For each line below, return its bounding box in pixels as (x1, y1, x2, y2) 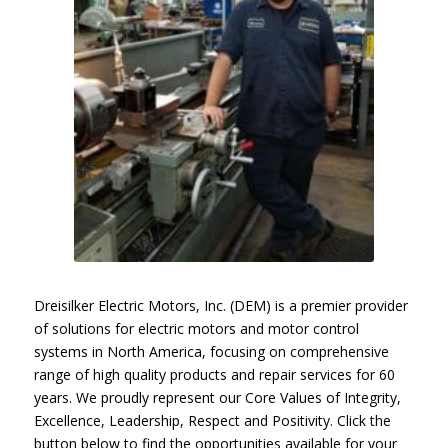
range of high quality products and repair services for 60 (33, 364, 395, 384)
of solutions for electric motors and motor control (33, 318, 359, 338)
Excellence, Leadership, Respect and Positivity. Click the (33, 410, 391, 430)
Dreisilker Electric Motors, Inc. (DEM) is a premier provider (33, 295, 408, 315)
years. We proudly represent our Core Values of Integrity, (33, 387, 401, 407)
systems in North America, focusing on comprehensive (33, 341, 389, 361)
